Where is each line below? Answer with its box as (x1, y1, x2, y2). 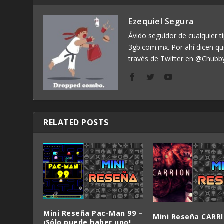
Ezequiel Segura (128, 16, 194, 27)
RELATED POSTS (43, 117, 109, 128)
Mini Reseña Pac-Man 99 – (43, 208, 143, 218)
